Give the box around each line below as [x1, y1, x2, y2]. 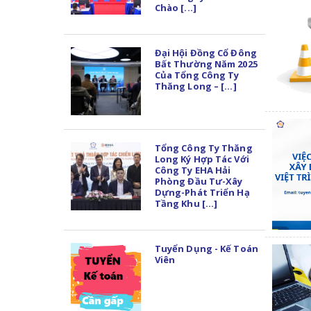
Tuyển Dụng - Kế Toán [154, 242, 258, 255]
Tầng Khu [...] [154, 196, 218, 210]
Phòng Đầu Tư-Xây [154, 174, 243, 187]
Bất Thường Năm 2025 [154, 57, 258, 70]
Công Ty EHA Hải [154, 163, 231, 176]
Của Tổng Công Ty [154, 68, 239, 81]
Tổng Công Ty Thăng [154, 141, 253, 154]
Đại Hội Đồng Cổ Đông [154, 46, 257, 59]
